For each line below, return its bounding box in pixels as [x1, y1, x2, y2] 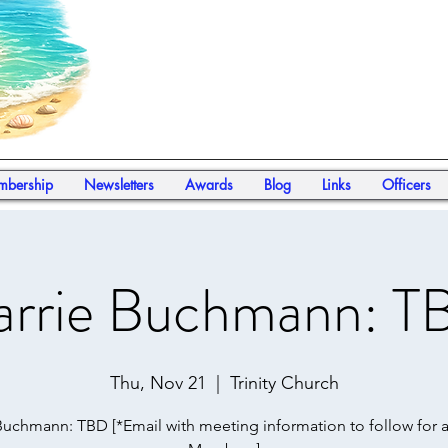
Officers [381, 175, 431, 194]
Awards [184, 175, 233, 194]
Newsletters [83, 175, 154, 194]
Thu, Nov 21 [109, 372, 206, 394]
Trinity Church [229, 372, 339, 394]
